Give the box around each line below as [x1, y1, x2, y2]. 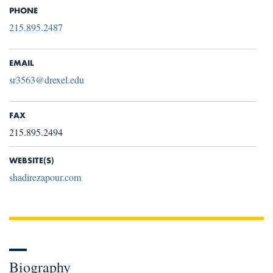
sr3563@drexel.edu [9, 73, 84, 87]
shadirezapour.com [9, 171, 81, 184]
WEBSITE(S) [9, 154, 54, 166]
